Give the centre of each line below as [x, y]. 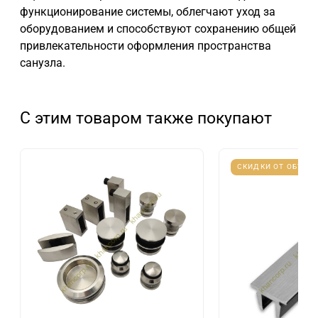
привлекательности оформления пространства [146, 46]
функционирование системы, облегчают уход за [148, 12]
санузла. [43, 63]
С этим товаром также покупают [146, 118]
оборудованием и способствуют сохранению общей [158, 29]
